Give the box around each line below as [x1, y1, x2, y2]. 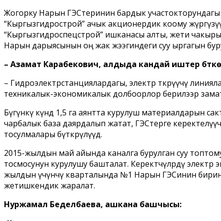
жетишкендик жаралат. [4, 180, 95, 191]
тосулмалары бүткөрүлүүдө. [4, 128, 102, 140]
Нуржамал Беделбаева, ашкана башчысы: [4, 198, 182, 210]
